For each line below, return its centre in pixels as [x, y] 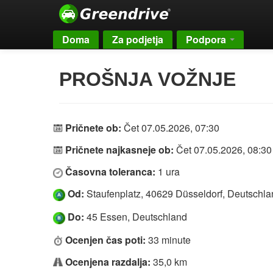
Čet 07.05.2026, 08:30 [224, 150]
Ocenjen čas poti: [105, 239]
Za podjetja [138, 39]
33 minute [169, 239]
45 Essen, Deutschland [136, 216]
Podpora [207, 39]
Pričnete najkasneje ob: [119, 150]
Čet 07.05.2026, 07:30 [172, 128]
